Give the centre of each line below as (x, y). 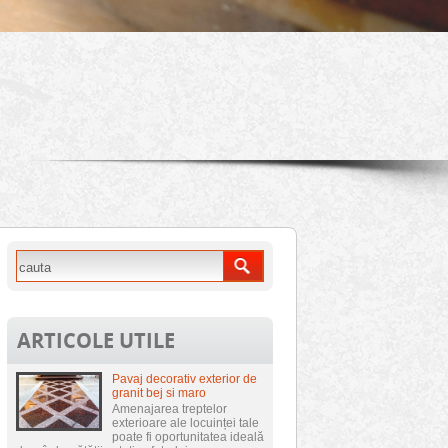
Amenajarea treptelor (169, 409)
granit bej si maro (159, 393)
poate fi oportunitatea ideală (188, 437)
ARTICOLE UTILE (96, 340)
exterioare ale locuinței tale (185, 423)
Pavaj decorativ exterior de (184, 379)
